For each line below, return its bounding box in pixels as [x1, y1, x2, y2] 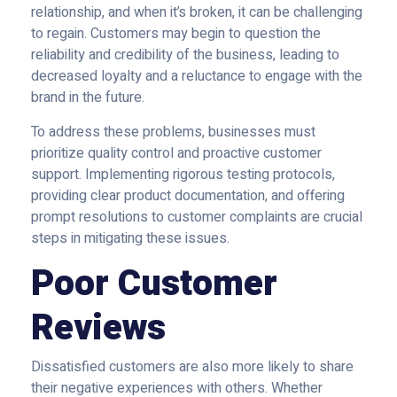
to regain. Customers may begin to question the [31, 23, 321, 44]
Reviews [31, 302, 166, 354]
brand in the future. [31, 87, 144, 108]
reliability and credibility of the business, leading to [31, 44, 339, 66]
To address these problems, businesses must [31, 121, 315, 143]
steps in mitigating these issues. [31, 228, 233, 249]
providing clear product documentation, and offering [31, 185, 345, 206]
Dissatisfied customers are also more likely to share [31, 356, 354, 378]
